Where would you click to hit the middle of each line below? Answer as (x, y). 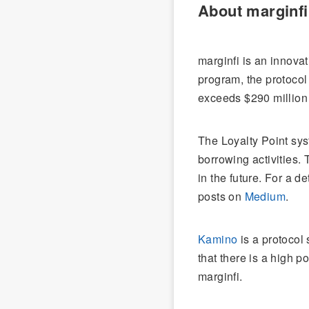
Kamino (218, 239)
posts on (221, 196)
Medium (265, 196)
